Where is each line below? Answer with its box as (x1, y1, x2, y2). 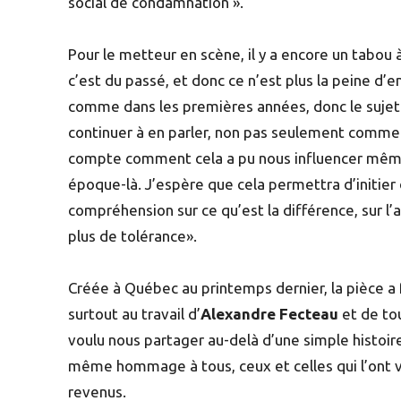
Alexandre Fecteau (200, 304, 342, 322)
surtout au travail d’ (68, 304, 200, 322)
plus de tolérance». (68, 226, 197, 244)
